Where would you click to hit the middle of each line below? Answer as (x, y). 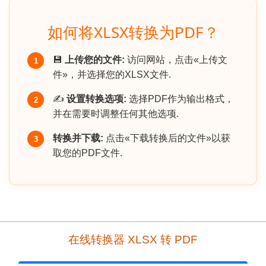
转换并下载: (78, 138)
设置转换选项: (96, 99)
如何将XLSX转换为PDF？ (133, 32)
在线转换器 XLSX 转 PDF (133, 240)
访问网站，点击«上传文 (176, 60)
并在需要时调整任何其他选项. (116, 114)
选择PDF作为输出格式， (180, 99)
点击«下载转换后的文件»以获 (167, 138)
